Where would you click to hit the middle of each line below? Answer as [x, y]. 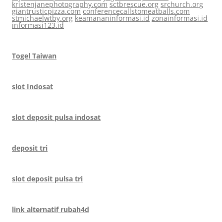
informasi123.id [38, 25]
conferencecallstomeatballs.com [136, 11]
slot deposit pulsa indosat [56, 117]
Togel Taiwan [34, 56]
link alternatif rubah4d [51, 209]
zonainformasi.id [180, 18]
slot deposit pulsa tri [47, 179]
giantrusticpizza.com [46, 11]
